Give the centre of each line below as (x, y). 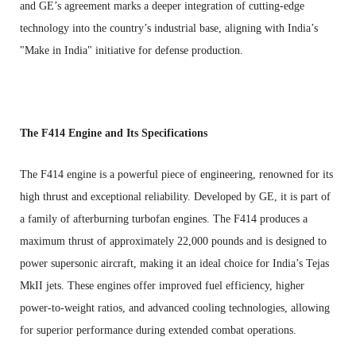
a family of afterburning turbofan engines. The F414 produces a (164, 219)
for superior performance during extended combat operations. (158, 330)
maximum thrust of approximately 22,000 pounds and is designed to (173, 241)
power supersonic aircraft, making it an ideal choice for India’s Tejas (174, 263)
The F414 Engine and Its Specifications (114, 133)
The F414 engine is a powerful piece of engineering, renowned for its (176, 174)
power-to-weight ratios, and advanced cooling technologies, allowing (175, 308)
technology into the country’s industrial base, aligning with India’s (169, 28)
